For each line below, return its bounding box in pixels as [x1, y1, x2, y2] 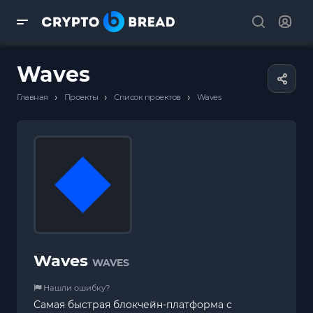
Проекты [64, 92, 98, 102]
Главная [17, 92, 48, 102]
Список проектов [114, 92, 181, 102]
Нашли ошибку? [41, 282, 110, 293]
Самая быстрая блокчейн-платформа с [34, 298, 232, 311]
